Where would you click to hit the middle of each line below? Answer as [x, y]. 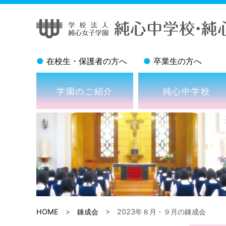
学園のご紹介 [85, 91]
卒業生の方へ [178, 61]
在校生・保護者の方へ [87, 61]
